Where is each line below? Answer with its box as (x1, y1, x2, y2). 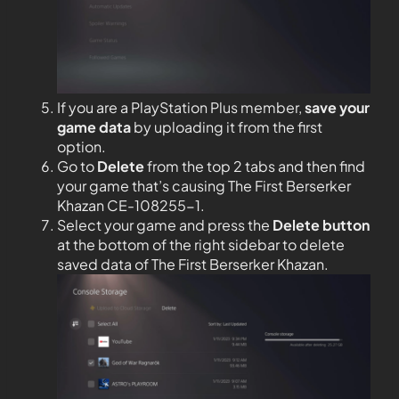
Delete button (273, 216, 370, 235)
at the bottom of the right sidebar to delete (57, 235, 345, 255)
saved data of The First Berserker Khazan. (57, 255, 329, 274)
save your (305, 98, 370, 118)
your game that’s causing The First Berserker (57, 176, 351, 196)
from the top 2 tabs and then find (144, 157, 365, 176)
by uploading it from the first (131, 118, 322, 137)
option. (57, 137, 106, 157)
